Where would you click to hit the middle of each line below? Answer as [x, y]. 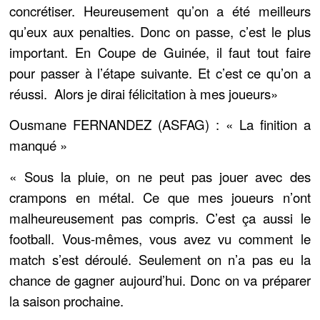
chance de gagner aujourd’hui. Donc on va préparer [160, 280]
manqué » [39, 145]
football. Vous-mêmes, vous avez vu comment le [160, 238]
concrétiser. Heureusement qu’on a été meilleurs [160, 11]
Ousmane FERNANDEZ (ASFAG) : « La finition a [160, 125]
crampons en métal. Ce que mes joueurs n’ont [160, 197]
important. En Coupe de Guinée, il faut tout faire [160, 52]
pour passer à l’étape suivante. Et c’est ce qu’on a [160, 73]
